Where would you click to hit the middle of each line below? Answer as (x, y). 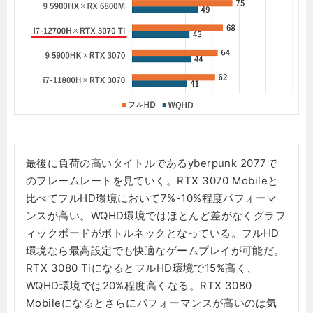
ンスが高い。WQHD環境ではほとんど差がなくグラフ (156, 216)
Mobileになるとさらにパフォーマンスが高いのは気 (152, 303)
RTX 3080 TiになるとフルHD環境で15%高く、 (142, 268)
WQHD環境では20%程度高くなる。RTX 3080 (139, 286)
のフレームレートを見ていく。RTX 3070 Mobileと (152, 181)
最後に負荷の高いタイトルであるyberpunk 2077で (152, 163)
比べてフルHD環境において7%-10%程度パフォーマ (152, 198)
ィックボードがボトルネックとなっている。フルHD (153, 233)
